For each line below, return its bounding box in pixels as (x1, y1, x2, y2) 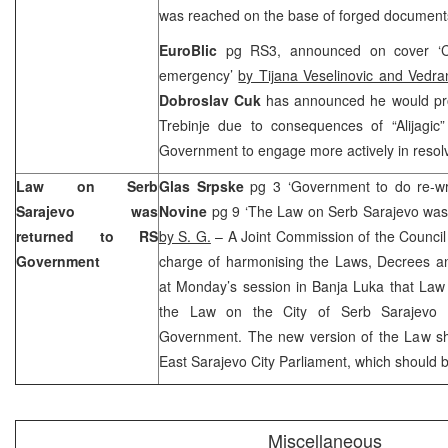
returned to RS (16, 225, 158, 246)
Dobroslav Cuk (159, 89, 267, 110)
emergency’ (159, 64, 239, 85)
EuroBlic (159, 39, 217, 60)
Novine (159, 200, 212, 221)
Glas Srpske (159, 175, 251, 196)
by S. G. (159, 225, 211, 246)
